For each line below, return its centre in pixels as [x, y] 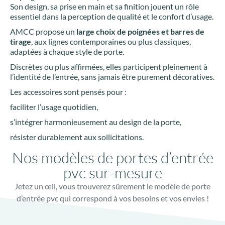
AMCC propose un [43, 32]
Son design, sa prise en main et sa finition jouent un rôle [104, 7]
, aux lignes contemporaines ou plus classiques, [111, 42]
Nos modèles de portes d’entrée [113, 158]
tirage [21, 42]
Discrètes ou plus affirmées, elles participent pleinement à [109, 67]
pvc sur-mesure [113, 173]
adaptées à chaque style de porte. [67, 52]
